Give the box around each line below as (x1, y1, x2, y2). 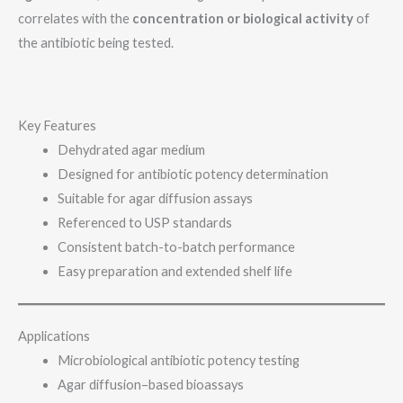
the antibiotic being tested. (18, 34, 174, 50)
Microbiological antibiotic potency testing (57, 353, 300, 369)
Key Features (18, 118, 96, 134)
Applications (18, 328, 90, 345)
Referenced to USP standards (57, 215, 232, 231)
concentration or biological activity (132, 10, 354, 26)
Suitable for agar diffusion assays (57, 191, 253, 207)
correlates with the (18, 10, 132, 26)
